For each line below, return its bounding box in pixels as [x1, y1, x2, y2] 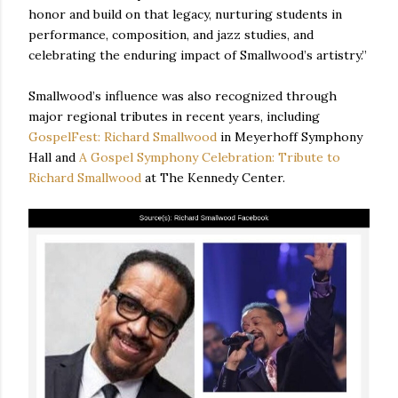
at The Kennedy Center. [141, 170, 285, 187]
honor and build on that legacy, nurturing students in [28, 6, 342, 23]
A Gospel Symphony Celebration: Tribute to [79, 149, 340, 166]
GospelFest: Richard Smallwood [28, 129, 217, 146]
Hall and [28, 149, 79, 166]
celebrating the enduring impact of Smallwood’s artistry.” [28, 47, 367, 64]
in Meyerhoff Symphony [217, 129, 362, 146]
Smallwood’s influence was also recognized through [28, 88, 337, 105]
